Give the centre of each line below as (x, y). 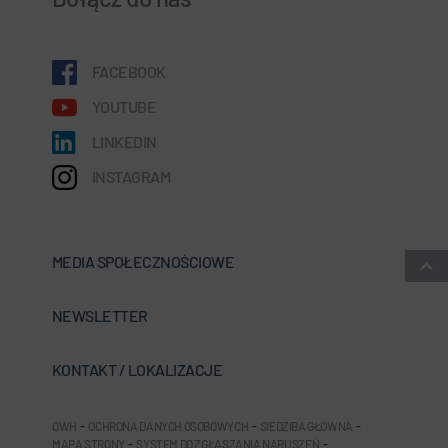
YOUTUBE (124, 106)
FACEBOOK (129, 71)
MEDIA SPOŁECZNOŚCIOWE (143, 261)
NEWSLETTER (100, 315)
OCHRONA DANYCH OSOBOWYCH (168, 425)
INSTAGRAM (131, 176)
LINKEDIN (124, 141)
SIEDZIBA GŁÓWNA (306, 425)
